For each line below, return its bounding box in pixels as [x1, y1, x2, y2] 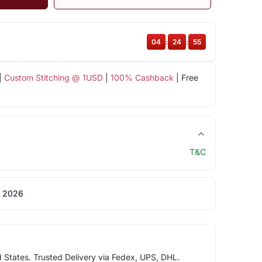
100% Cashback [110, 72, 174, 82]
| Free [173, 72, 198, 82]
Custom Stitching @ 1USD [4, 72, 103, 82]
